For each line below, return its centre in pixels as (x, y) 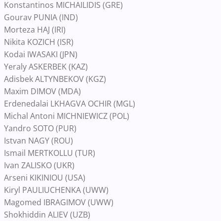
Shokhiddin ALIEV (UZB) (47, 215)
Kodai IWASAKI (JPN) (41, 54)
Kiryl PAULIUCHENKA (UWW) (56, 190)
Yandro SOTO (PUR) (40, 128)
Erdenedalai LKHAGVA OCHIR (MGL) (70, 104)
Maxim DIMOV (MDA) (42, 91)
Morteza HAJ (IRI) (35, 30)
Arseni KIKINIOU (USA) (45, 178)
